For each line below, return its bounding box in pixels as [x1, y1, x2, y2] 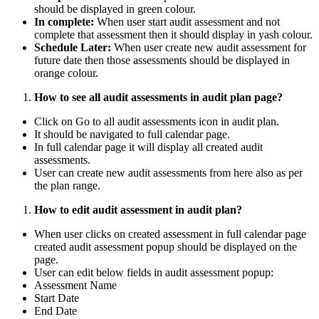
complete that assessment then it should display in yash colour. [34, 28, 313, 41]
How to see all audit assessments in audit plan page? [34, 90, 283, 103]
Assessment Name [34, 278, 117, 291]
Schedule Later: [34, 41, 111, 53]
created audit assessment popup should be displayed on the [34, 240, 297, 253]
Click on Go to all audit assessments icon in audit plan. [34, 115, 279, 127]
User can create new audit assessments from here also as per [34, 166, 303, 179]
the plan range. [34, 179, 100, 192]
